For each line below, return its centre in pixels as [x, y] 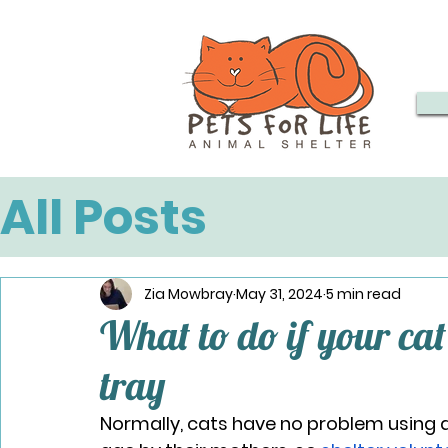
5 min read [363, 293]
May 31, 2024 [279, 293]
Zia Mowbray [188, 293]
